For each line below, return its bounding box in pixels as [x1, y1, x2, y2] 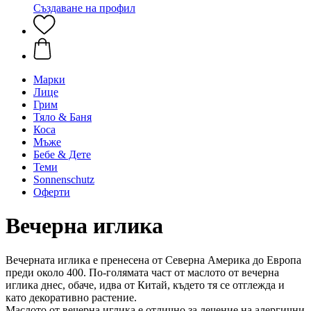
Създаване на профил [33, 2, 135, 14]
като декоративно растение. [6, 291, 137, 303]
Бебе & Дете [33, 149, 91, 160]
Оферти [33, 186, 70, 198]
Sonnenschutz [33, 174, 94, 185]
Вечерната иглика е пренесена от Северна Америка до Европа [6, 253, 301, 266]
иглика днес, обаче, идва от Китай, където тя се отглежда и [6, 278, 285, 291]
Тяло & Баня [33, 111, 92, 123]
